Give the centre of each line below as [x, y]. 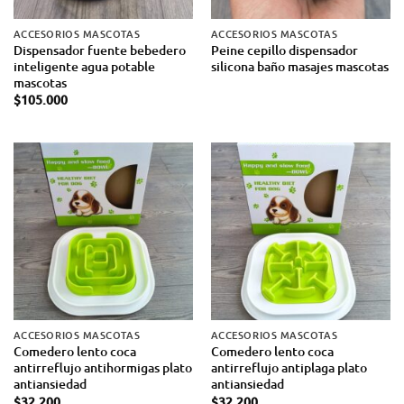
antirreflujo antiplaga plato [289, 368]
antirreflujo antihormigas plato [102, 368]
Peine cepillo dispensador [284, 50]
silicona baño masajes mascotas [299, 66]
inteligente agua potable [84, 66]
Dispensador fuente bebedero [99, 50]
